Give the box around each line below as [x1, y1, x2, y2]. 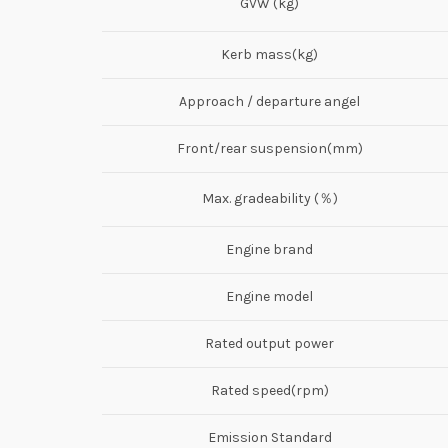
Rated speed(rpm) [210, 381, 329, 399]
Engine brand [226, 240, 313, 258]
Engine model [226, 287, 313, 305]
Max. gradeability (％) [201, 189, 338, 207]
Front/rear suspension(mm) [176, 139, 363, 157]
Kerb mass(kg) [221, 45, 318, 63]
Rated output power [205, 334, 334, 352]
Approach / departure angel [179, 92, 360, 110]
